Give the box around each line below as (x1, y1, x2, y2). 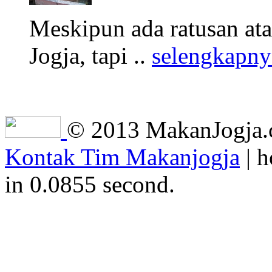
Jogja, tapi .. (29, 42, 152, 69)
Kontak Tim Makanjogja (5, 144, 240, 171)
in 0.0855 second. (5, 171, 175, 198)
